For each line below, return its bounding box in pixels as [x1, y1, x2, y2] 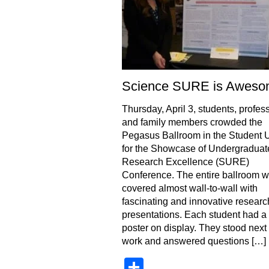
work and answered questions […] [121, 236, 266, 246]
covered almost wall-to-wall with [121, 183, 258, 193]
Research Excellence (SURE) [121, 157, 249, 167]
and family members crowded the [121, 117, 262, 127]
